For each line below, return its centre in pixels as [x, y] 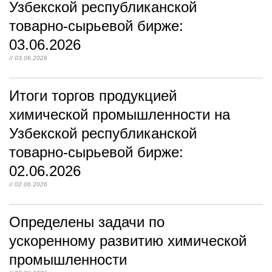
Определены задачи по [87, 222]
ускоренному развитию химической [128, 241]
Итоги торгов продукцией [93, 96]
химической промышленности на [120, 114]
